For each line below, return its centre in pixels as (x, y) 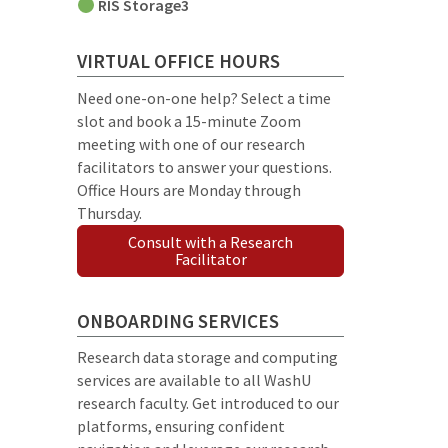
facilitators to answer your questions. (205, 166)
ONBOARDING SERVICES (178, 320)
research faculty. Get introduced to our (208, 403)
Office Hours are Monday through (189, 189)
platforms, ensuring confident (181, 426)
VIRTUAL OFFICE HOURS (179, 61)
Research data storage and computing (208, 357)
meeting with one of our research (191, 143)
